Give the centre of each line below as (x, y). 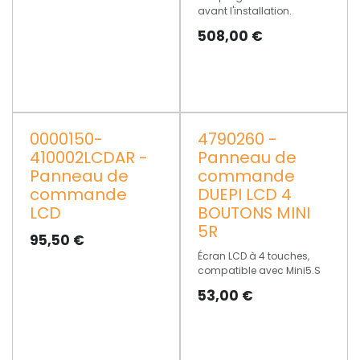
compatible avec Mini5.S (259, 270)
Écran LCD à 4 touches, (253, 256)
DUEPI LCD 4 (244, 194)
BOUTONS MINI (254, 213)
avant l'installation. (244, 11)
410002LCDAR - (89, 157)
